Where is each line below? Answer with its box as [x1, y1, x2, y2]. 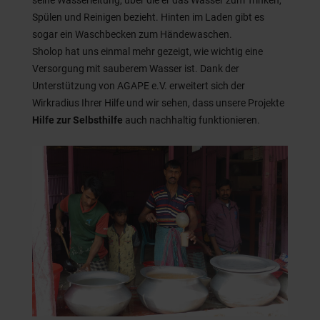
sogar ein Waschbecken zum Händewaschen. [31, 29, 232, 41]
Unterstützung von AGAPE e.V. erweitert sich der [31, 80, 245, 92]
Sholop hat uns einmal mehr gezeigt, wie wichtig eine [31, 46, 263, 58]
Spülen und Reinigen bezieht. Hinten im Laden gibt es [31, 11, 264, 24]
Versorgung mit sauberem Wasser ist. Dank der [31, 63, 239, 75]
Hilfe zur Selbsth [31, 114, 108, 126]
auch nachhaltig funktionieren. [122, 114, 260, 126]
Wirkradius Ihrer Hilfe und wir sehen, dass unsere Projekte [31, 97, 284, 109]
